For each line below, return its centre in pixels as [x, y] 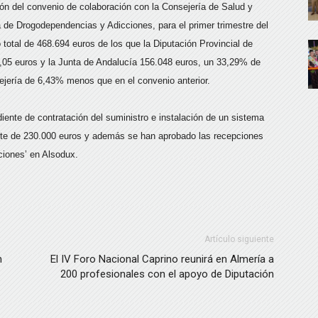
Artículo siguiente [239, 239]
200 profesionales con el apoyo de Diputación [167, 274]
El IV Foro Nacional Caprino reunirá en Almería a [162, 259]
